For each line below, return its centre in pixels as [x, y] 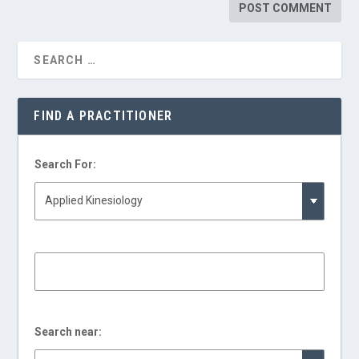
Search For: [66, 164]
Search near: [69, 331]
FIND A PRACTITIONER [103, 115]
